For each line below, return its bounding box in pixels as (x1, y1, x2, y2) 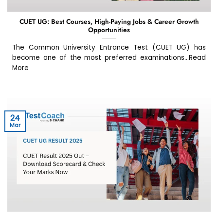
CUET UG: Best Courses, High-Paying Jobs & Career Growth (19, 17, 199, 27)
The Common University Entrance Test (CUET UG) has (12, 43, 206, 53)
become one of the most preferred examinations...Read (12, 53, 206, 63)
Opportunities (88, 25, 130, 35)
